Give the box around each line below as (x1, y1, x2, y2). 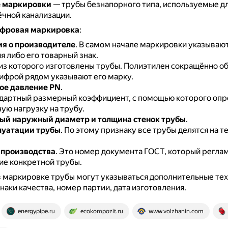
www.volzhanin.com (148, 208, 204, 215)
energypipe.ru (17, 208, 55, 215)
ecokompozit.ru (80, 208, 123, 215)
